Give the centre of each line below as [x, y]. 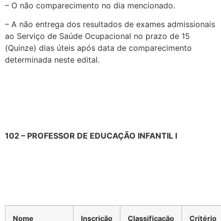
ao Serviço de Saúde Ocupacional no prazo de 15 [97, 36]
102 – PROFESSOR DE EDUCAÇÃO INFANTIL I [91, 135]
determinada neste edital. [52, 60]
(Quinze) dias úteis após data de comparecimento [98, 48]
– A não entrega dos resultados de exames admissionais [110, 24]
